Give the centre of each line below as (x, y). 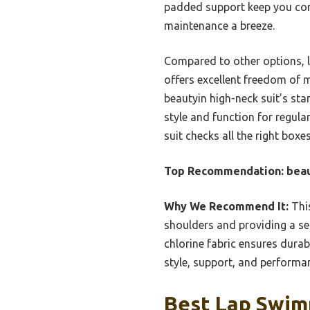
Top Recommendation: (224, 171)
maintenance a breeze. (219, 26)
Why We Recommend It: (226, 207)
